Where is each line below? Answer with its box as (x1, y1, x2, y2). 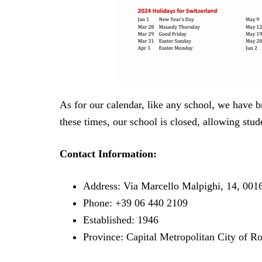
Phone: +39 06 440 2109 (83, 196, 188, 209)
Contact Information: (60, 147, 157, 160)
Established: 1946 (83, 213, 158, 226)
